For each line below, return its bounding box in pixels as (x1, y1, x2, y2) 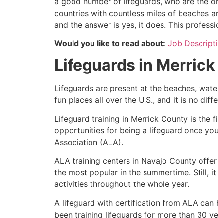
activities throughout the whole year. (54, 179, 189, 189)
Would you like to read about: (54, 38, 165, 48)
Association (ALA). (54, 137, 123, 147)
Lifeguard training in (54, 113, 131, 124)
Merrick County (131, 113, 188, 124)
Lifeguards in (54, 55, 156, 75)
